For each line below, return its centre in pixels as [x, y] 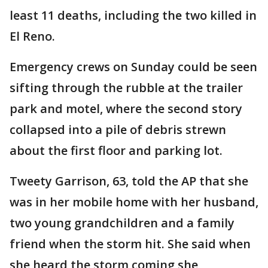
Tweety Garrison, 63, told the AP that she [129, 181]
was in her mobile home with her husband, [134, 202]
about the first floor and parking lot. [116, 151]
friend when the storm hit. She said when [130, 244]
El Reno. [32, 36]
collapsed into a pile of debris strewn [118, 130]
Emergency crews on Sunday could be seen [133, 67]
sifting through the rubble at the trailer [126, 88]
